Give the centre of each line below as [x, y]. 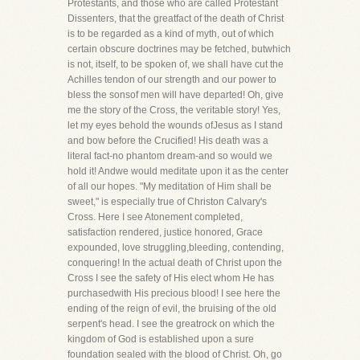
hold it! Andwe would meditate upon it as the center [178, 171]
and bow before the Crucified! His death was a [168, 141]
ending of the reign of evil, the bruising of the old [172, 309]
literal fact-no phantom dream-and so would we [170, 156]
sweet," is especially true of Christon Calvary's [167, 202]
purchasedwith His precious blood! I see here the [174, 293]
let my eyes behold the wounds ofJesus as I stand [175, 125]
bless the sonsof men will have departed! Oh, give [176, 95]
